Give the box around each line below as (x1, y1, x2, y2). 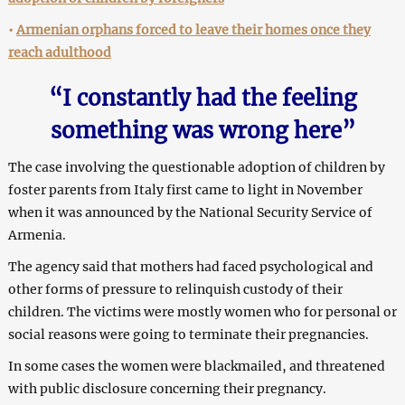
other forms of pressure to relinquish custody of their (7, 280, 343, 297)
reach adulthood (7, 43, 111, 61)
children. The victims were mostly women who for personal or (7, 303, 397, 320)
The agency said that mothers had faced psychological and (7, 258, 373, 275)
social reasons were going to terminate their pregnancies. (7, 325, 369, 343)
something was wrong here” (50, 116, 355, 145)
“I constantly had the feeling (48, 83, 357, 112)
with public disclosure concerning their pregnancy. (7, 380, 326, 397)
